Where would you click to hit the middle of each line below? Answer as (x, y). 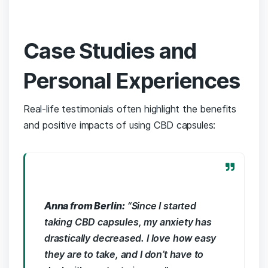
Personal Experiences (132, 81)
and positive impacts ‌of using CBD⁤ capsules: (120, 125)
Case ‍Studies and (110, 51)
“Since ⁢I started (161, 206)
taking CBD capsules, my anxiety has (128, 222)
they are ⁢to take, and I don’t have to (124, 255)
